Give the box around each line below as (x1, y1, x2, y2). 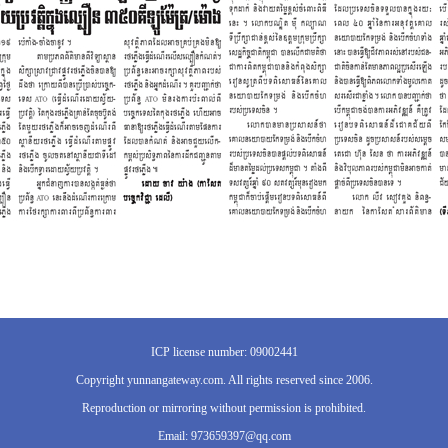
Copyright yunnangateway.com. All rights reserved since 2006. (75, 373, 373, 387)
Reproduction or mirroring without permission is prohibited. (82, 401, 366, 415)
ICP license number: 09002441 (150, 345, 298, 359)
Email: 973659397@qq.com (157, 429, 291, 443)
